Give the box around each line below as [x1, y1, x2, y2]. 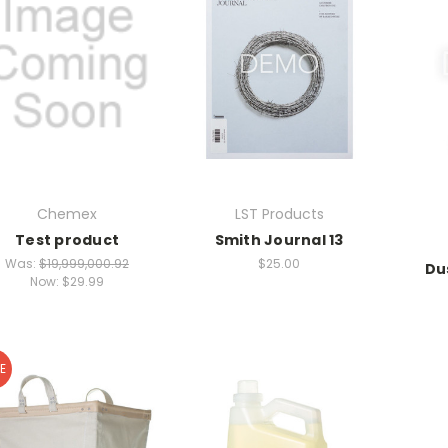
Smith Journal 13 [214, 229, 344, 250]
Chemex [37, 203, 97, 224]
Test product [15, 229, 119, 250]
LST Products [234, 203, 324, 224]
